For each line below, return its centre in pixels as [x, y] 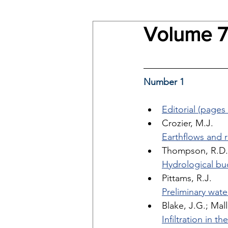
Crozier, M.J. [189, 123]
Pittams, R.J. [188, 178]
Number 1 [164, 82]
